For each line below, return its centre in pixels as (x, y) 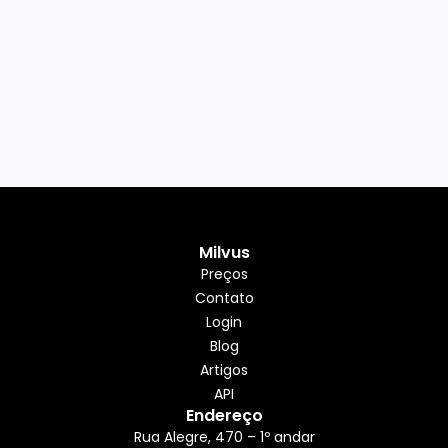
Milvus (224, 252)
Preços (224, 274)
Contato (224, 298)
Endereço (224, 415)
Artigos (224, 370)
